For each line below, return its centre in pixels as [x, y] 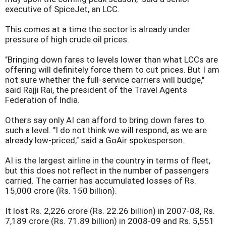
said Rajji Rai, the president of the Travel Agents [96, 90]
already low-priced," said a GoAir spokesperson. [95, 140]
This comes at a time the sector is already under [98, 29]
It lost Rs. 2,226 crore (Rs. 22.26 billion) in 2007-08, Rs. [110, 211]
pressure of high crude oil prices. [67, 39]
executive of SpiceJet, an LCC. [62, 9]
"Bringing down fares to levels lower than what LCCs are [111, 60]
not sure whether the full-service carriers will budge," [105, 80]
